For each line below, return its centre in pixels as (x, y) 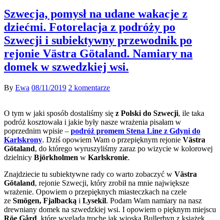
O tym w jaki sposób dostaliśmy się (59, 113)
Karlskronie (108, 157)
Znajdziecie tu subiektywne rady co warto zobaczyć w (89, 174)
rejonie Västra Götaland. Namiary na (98, 53)
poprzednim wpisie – (37, 131)
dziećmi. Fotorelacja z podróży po (90, 27)
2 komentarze (89, 87)
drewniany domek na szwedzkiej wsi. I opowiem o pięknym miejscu (110, 209)
